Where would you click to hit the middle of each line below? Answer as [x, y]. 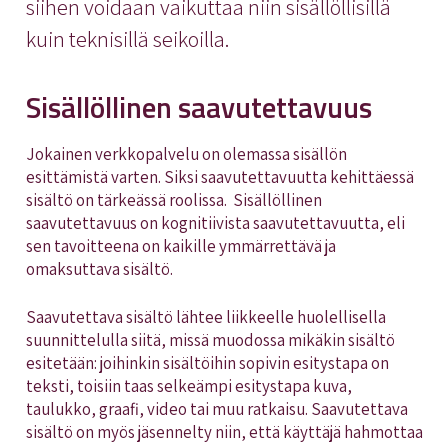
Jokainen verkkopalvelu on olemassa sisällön [186, 153]
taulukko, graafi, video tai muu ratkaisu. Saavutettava [216, 409]
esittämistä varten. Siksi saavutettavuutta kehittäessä [219, 176]
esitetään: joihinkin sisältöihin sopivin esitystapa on [207, 363]
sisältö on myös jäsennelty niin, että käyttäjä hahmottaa [224, 432]
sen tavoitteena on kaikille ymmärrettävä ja [180, 245]
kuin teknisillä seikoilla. [129, 38]
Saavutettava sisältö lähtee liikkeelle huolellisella [205, 317]
